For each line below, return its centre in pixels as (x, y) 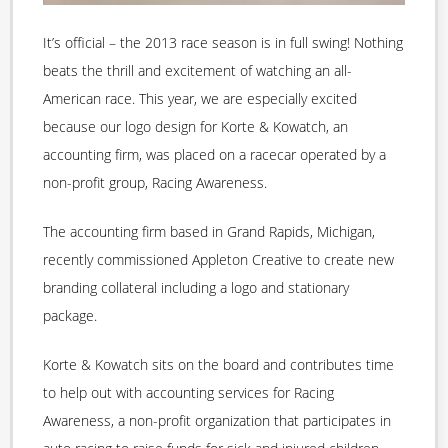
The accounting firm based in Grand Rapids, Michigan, (209, 232)
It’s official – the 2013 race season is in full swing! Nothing (223, 43)
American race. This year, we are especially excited (200, 99)
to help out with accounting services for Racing (188, 393)
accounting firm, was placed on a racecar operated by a (214, 155)
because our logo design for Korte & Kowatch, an (195, 127)
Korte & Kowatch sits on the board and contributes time (218, 365)
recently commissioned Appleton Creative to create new (218, 260)
